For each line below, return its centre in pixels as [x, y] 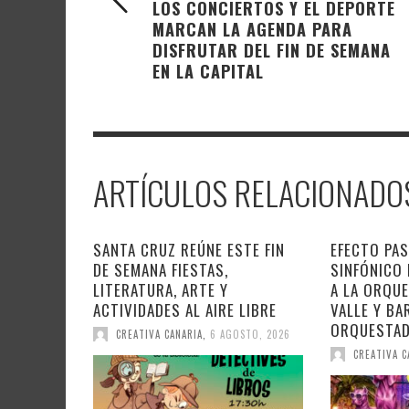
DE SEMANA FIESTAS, [161, 270]
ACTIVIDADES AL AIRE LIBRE [185, 310]
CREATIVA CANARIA [159, 335]
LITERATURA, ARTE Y [161, 290]
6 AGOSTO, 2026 [250, 335]
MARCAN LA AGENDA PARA [252, 29]
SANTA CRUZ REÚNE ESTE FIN [189, 250]
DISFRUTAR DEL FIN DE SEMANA [272, 50]
